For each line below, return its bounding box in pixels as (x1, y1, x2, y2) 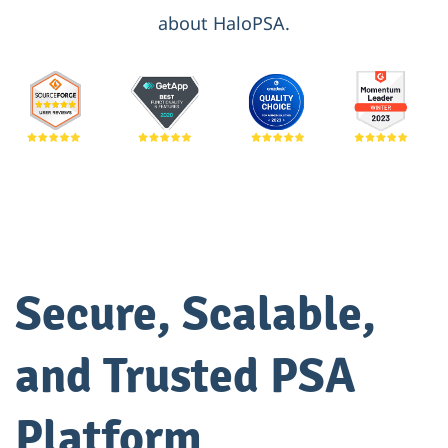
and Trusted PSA (15, 347, 356, 407)
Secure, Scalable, (15, 285, 376, 345)
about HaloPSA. (158, 11, 290, 36)
